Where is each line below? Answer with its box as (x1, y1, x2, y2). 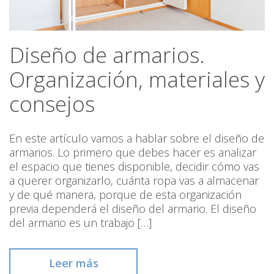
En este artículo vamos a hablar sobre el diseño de (9, 131, 264, 146)
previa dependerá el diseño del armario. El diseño (9, 201, 256, 217)
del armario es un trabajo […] (9, 215, 152, 231)
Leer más (48, 256, 98, 271)
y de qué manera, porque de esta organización (9, 187, 242, 202)
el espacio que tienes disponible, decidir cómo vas (9, 159, 259, 174)
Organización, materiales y (9, 65, 265, 94)
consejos (9, 89, 95, 119)
